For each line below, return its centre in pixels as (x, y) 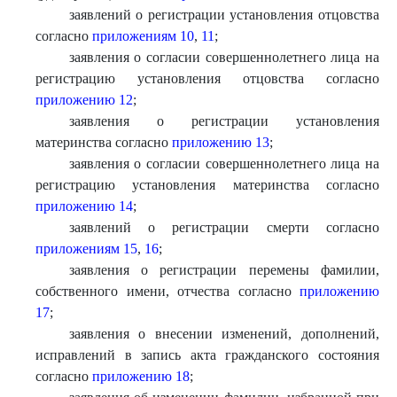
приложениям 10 (143, 36)
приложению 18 (141, 376)
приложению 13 (221, 142)
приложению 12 (84, 100)
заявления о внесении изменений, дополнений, (224, 334)
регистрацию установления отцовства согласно (207, 78)
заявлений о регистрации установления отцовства (224, 15)
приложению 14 (84, 206)
